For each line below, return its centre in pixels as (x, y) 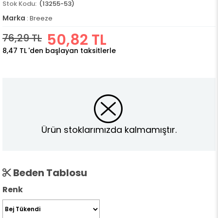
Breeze (41, 18)
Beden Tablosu (49, 173)
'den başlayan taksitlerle (72, 51)
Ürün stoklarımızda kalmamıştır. (109, 129)
